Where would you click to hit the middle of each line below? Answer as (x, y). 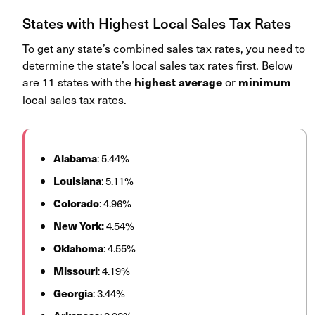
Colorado (76, 203)
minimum (265, 82)
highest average (178, 82)
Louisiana (77, 181)
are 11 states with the (78, 82)
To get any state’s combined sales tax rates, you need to (164, 48)
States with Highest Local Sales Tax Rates (157, 24)
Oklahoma (78, 248)
